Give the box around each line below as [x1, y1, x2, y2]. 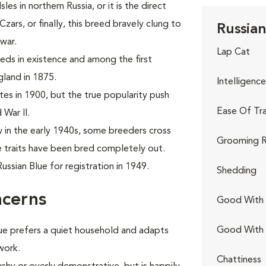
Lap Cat [216, 47, 250, 57]
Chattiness [216, 255, 261, 265]
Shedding [216, 166, 256, 176]
